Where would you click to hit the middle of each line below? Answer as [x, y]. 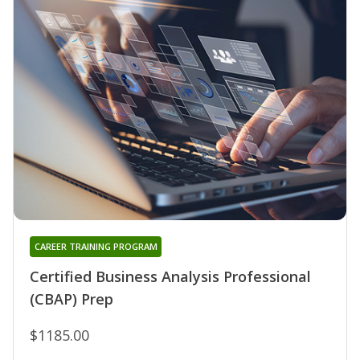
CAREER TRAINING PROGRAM [96, 246]
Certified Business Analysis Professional [170, 276]
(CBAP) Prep [72, 299]
